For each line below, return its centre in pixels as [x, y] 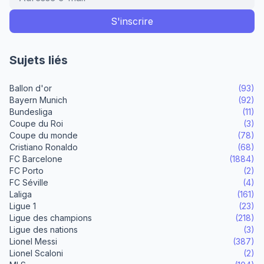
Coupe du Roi [36, 123]
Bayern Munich [38, 100]
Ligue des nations [44, 230]
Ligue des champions [51, 218]
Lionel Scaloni [36, 253]
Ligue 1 [23, 206]
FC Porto [27, 171]
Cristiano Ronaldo [44, 147]
